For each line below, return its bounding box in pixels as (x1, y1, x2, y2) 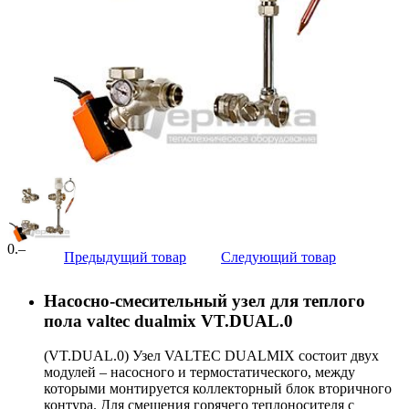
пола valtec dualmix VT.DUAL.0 (44, 310, 293, 330)
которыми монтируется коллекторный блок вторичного (44, 381, 392, 397)
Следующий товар (221, 248, 336, 265)
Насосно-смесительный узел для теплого (44, 290, 365, 310)
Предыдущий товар (64, 248, 186, 265)
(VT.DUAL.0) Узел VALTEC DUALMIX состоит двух (44, 348, 379, 364)
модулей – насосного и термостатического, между (44, 364, 355, 381)
